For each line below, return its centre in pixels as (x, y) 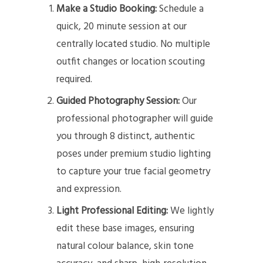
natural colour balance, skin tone (125, 247)
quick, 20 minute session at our (122, 27)
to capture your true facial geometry (134, 172)
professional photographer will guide (135, 119)
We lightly (192, 211)
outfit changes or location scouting (131, 62)
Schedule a (182, 9)
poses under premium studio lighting (134, 154)
